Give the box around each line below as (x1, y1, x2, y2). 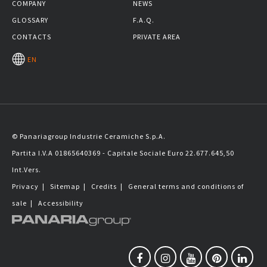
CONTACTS (12, 32, 51, 42)
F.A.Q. (132, 15, 154, 25)
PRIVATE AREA (132, 32, 181, 42)
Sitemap (50, 182, 80, 191)
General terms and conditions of (128, 182, 244, 191)
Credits (91, 182, 117, 191)
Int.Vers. (12, 165, 41, 175)
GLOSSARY (12, 15, 48, 25)
